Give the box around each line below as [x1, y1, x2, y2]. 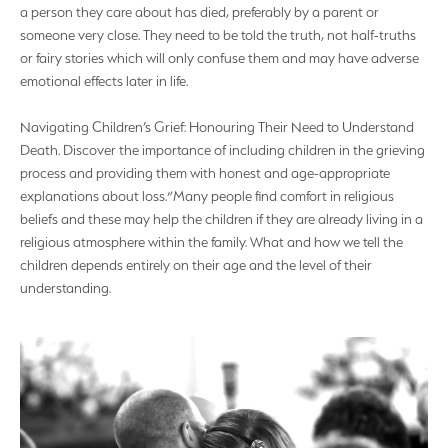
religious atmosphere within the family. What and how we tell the [20, 233, 403, 250]
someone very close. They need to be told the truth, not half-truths [20, 27, 416, 44]
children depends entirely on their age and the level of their [20, 256, 372, 273]
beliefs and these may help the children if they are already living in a [20, 210, 423, 227]
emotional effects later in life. [20, 73, 188, 90]
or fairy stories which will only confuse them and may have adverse [20, 50, 419, 67]
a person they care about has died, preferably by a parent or [20, 4, 379, 21]
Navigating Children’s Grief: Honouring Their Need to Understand [20, 118, 414, 135]
